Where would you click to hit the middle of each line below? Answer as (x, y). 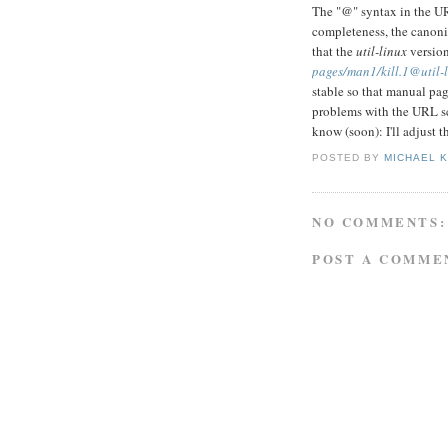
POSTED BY (348, 157)
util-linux (381, 51)
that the (334, 51)
